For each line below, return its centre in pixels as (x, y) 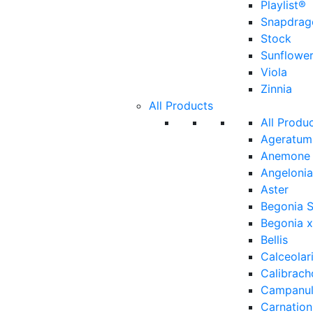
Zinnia (276, 89)
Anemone (285, 156)
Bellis (274, 240)
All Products (181, 106)
